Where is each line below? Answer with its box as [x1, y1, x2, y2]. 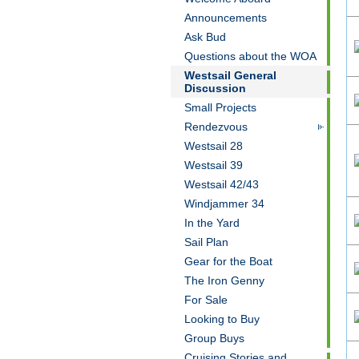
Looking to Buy [184, 313, 260, 325]
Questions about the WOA [184, 50, 317, 63]
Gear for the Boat [184, 255, 272, 268]
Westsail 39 [184, 159, 243, 171]
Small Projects [184, 101, 256, 114]
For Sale [184, 293, 228, 306]
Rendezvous [184, 120, 248, 133]
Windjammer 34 [184, 197, 264, 210]
